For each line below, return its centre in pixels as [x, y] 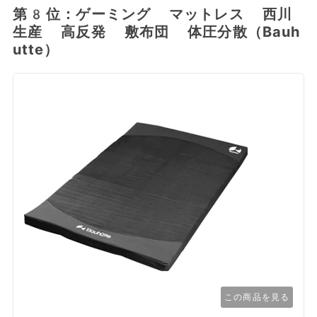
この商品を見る [257, 298]
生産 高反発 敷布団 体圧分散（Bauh [156, 32]
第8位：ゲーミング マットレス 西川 [152, 15]
